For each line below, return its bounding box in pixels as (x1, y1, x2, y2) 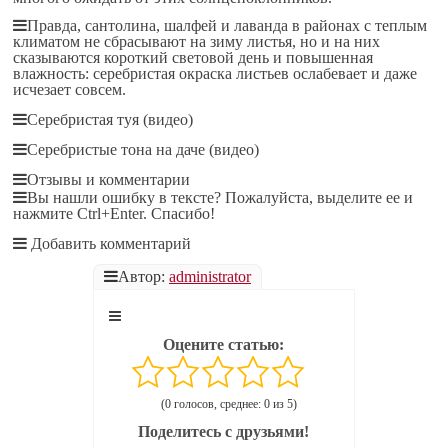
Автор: (117, 268, 169, 285)
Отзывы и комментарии (27, 171, 191, 188)
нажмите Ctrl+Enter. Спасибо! (13, 205, 216, 222)
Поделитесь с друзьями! (138, 423, 310, 440)
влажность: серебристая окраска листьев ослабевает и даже (13, 65, 418, 82)
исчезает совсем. (13, 81, 127, 98)
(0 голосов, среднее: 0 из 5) (160, 398, 297, 410)
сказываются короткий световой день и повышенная (13, 49, 374, 66)
